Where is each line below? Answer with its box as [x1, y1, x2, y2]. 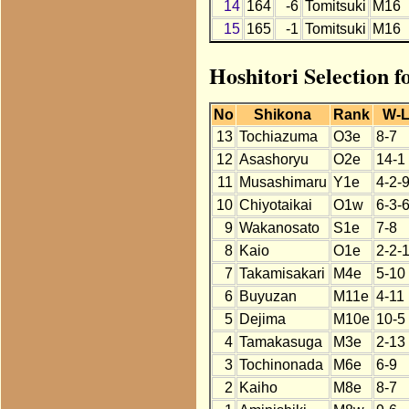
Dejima [238, 311, 286, 328]
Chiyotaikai [238, 197, 312, 214]
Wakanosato [238, 220, 320, 236]
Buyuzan [238, 288, 297, 305]
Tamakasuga [238, 334, 322, 351]
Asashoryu [238, 152, 309, 168]
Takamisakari [238, 266, 325, 282]
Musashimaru [238, 174, 327, 191]
